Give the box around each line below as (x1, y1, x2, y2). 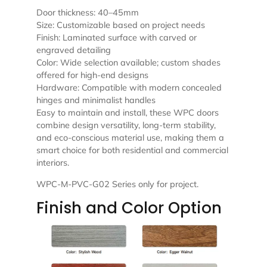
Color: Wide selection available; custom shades (36, 57, 221, 69)
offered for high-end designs (36, 70, 148, 81)
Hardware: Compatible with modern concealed (36, 82, 222, 94)
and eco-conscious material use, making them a (36, 132, 224, 144)
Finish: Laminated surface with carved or (36, 32, 197, 44)
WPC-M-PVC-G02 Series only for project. (36, 178, 198, 190)
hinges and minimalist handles (36, 95, 156, 106)
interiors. (36, 157, 69, 169)
